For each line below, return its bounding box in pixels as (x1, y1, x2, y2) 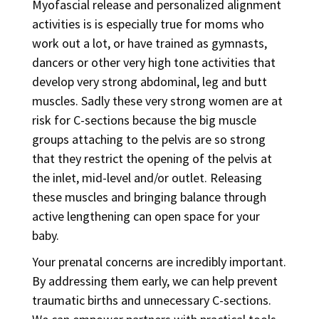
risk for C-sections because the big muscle (31, 112, 256, 128)
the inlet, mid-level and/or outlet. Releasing (31, 169, 262, 186)
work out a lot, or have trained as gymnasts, (31, 35, 267, 51)
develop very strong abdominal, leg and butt (31, 73, 267, 90)
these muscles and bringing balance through (31, 189, 266, 205)
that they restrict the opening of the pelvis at (31, 150, 272, 167)
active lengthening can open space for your (31, 208, 260, 224)
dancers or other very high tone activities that (31, 54, 276, 70)
